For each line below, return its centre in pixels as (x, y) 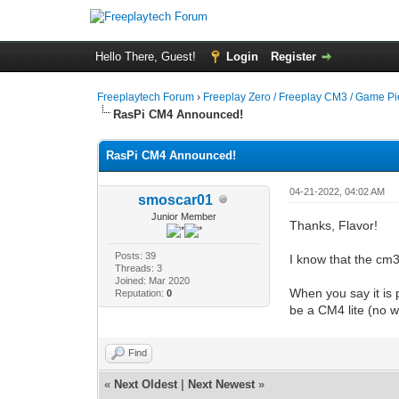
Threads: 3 (138, 268)
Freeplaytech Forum (146, 97)
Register (293, 57)
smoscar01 (175, 199)
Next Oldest (146, 384)
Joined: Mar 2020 (152, 280)
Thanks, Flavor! (334, 225)
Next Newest (222, 384)
